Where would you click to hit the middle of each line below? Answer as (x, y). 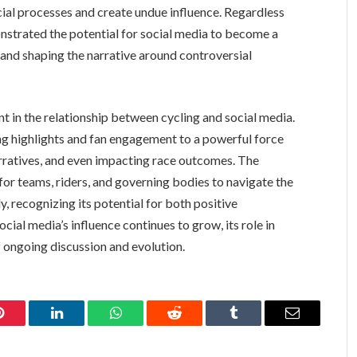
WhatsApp (145, 325)
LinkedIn (82, 325)
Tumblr (253, 325)
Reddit (192, 325)
